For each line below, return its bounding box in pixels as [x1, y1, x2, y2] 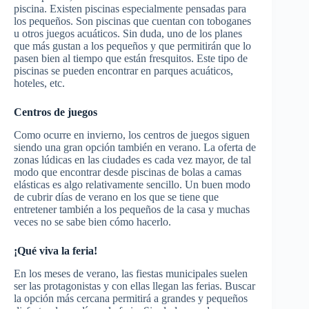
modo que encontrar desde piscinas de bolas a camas [14, 166, 241, 178]
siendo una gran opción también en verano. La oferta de [14, 141, 256, 153]
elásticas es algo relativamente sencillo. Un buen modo [14, 178, 250, 190]
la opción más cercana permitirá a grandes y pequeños [14, 292, 248, 304]
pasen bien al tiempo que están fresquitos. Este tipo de [14, 52, 248, 65]
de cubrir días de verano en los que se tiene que [14, 190, 219, 203]
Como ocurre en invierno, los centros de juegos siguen [14, 128, 250, 141]
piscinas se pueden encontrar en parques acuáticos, [14, 65, 233, 77]
